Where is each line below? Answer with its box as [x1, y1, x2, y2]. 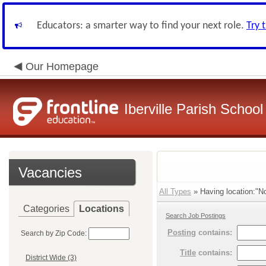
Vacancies [18, 164, 82, 180]
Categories [23, 204, 69, 214]
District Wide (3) [26, 254, 77, 262]
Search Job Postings [166, 212, 226, 219]
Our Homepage [26, 61, 99, 72]
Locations [79, 204, 124, 214]
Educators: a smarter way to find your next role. [37, 20, 246, 31]
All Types [159, 187, 191, 196]
